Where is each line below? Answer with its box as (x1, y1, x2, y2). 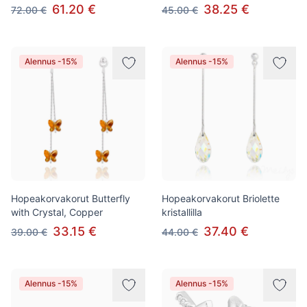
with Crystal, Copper (11, 206, 103, 218)
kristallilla (162, 206, 202, 218)
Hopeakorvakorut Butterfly (11, 193, 130, 204)
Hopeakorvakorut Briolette (162, 193, 280, 204)
